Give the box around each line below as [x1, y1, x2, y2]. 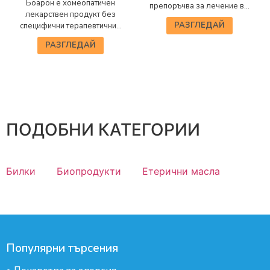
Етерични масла [142, 165, 220, 178]
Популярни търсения [6, 240, 118, 257]
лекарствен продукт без [25, 9, 116, 20]
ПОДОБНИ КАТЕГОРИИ [6, 119, 200, 140]
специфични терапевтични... [19, 20, 122, 32]
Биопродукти [57, 165, 121, 178]
